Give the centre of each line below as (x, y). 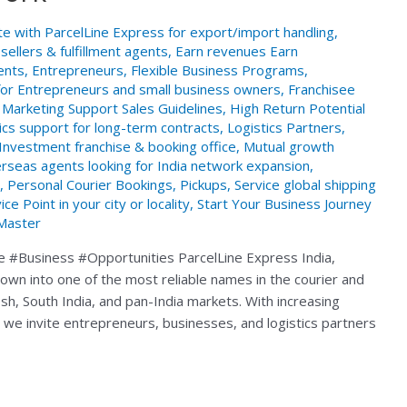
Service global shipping (305, 185)
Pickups (203, 185)
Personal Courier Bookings (90, 185)
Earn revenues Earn (237, 51)
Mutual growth (289, 147)
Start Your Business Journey (284, 204)
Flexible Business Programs (218, 70)
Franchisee (322, 89)
